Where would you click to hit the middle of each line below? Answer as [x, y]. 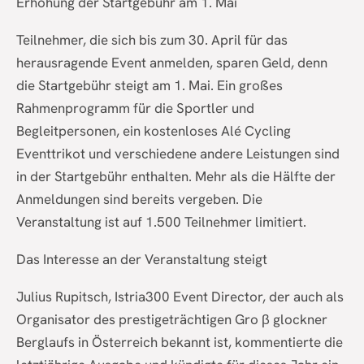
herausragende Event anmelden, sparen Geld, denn [172, 63]
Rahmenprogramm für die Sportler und [135, 108]
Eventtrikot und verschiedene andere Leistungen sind [178, 154]
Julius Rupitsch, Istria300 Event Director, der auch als [180, 297]
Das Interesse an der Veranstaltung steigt [142, 260]
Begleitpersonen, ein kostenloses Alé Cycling [154, 131]
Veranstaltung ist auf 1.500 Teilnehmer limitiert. [161, 222]
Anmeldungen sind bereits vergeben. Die [139, 199]
